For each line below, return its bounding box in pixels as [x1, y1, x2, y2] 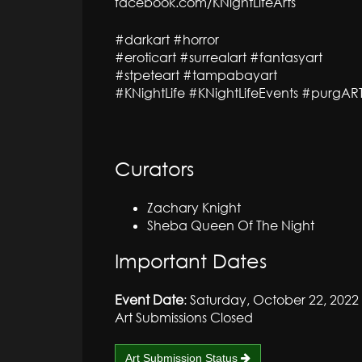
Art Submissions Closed [115, 309, 253, 326]
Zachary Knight [147, 199, 241, 216]
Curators [115, 156, 194, 180]
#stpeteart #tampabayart [115, 66, 277, 83]
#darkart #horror [115, 31, 219, 48]
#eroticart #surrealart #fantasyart [115, 48, 322, 65]
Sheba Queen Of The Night [147, 217, 314, 234]
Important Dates [115, 248, 267, 272]
